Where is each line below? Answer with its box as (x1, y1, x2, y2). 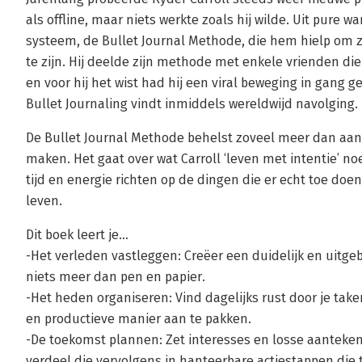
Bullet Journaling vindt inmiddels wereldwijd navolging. (26, 96, 358, 112)
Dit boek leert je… (26, 227, 128, 242)
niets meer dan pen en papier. (26, 269, 205, 284)
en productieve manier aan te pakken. (26, 311, 251, 326)
